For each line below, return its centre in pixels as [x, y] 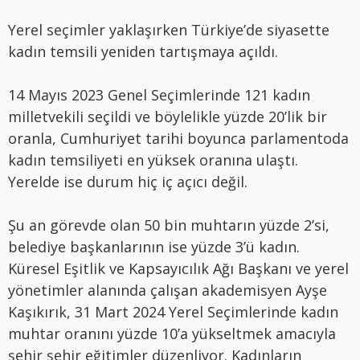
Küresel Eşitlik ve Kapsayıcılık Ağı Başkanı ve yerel [178, 269]
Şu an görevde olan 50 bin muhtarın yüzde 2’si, [169, 225]
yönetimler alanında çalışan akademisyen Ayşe [168, 290]
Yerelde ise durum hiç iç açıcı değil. [128, 182]
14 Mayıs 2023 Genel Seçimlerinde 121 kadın [159, 95]
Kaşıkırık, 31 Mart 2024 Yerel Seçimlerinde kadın [173, 312]
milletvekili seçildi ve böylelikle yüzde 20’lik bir [168, 117]
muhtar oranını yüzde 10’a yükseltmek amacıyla [172, 334]
